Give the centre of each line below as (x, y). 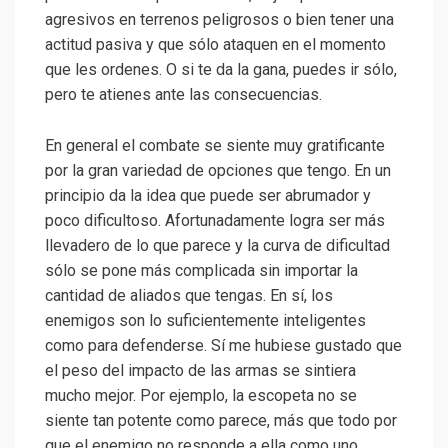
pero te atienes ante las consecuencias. (183, 94)
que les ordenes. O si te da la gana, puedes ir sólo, (221, 69)
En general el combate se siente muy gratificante (215, 145)
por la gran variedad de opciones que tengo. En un (218, 170)
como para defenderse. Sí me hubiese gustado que (223, 345)
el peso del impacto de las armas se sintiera (200, 370)
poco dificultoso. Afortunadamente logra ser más (215, 220)
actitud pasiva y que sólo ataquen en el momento (215, 44)
